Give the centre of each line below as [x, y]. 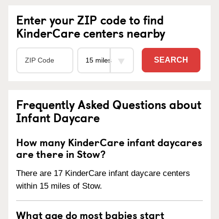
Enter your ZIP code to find [90, 19]
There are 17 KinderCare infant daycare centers [103, 173]
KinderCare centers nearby [91, 33]
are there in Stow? [61, 153]
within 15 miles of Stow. [59, 186]
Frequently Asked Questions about [109, 104]
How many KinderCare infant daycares [109, 142]
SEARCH [171, 60]
